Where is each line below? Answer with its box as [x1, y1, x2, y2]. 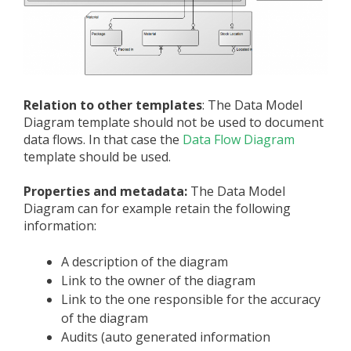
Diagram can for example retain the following [24, 200, 291, 218]
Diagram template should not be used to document [24, 114, 324, 132]
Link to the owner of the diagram [61, 271, 255, 289]
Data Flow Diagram [183, 131, 295, 149]
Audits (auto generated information [61, 327, 270, 346]
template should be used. [24, 148, 171, 166]
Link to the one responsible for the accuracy [61, 290, 320, 308]
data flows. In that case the [24, 131, 183, 149]
